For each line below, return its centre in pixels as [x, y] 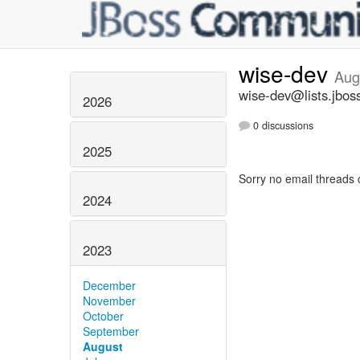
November [109, 301]
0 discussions [282, 126]
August [103, 347]
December [109, 286]
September [111, 331]
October [103, 316]
